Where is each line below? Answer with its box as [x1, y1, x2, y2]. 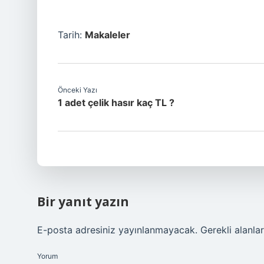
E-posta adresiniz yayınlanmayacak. [37, 224, 197, 236]
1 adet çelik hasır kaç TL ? [58, 97, 174, 108]
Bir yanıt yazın [37, 193, 129, 210]
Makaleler [85, 29, 130, 41]
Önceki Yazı [58, 85, 97, 94]
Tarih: [58, 29, 85, 41]
